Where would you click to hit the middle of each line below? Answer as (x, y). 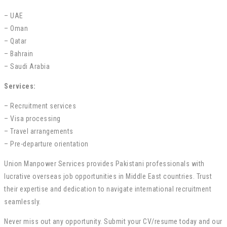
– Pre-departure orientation (46, 144)
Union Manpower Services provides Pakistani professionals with (104, 163)
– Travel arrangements (39, 131)
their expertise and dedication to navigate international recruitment (108, 189)
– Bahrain (19, 53)
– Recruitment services (40, 106)
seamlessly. (23, 201)
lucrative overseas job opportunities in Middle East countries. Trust (108, 176)
